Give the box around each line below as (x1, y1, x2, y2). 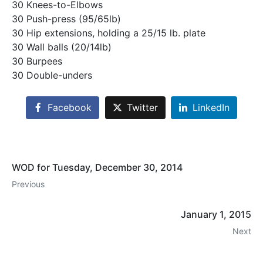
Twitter (126, 102, 158, 114)
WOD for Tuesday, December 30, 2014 (12, 161, 183, 174)
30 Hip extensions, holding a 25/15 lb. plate (12, 27, 205, 39)
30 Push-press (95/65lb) (12, 13, 121, 25)
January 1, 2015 (181, 208, 251, 221)
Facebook (47, 102, 92, 114)
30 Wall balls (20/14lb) (12, 41, 112, 53)
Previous (12, 179, 45, 190)
